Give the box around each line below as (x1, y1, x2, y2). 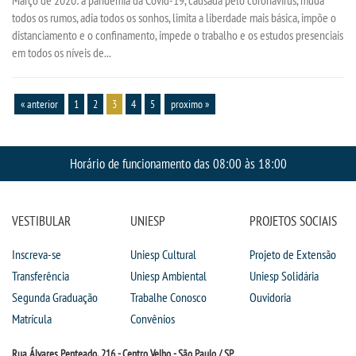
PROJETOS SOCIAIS (249, 211, 337, 230)
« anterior (21, 96, 58, 111)
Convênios (130, 311, 176, 327)
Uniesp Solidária (249, 268, 319, 284)
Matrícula (12, 311, 52, 327)
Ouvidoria (249, 289, 291, 305)
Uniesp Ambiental (130, 268, 207, 284)
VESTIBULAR (12, 211, 71, 230)
